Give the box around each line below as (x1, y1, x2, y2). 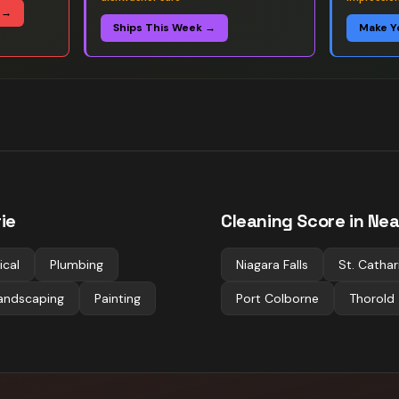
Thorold (349, 290, 395, 306)
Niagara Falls (236, 256, 308, 273)
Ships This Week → (112, 20, 216, 35)
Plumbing (50, 256, 103, 273)
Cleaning (221, 209, 293, 232)
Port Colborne (236, 290, 319, 306)
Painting (94, 290, 141, 306)
